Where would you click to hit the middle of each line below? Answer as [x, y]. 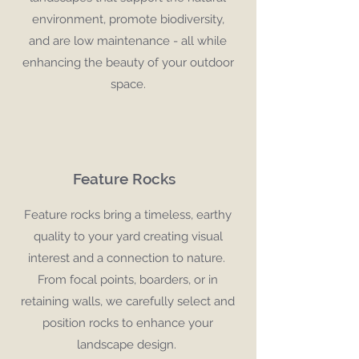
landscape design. [128, 345]
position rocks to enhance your [128, 323]
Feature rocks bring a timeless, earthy [128, 215]
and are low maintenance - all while [128, 41]
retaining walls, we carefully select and [128, 301]
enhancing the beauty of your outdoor [128, 63]
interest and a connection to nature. [128, 258]
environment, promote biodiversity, [128, 19]
